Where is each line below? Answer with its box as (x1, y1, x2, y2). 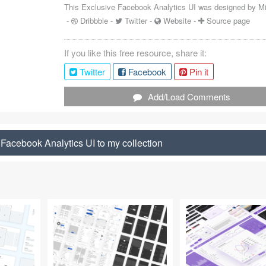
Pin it (187, 65, 209, 78)
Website (163, 15, 192, 26)
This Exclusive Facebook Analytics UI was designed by (64, 1, 256, 12)
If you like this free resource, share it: (64, 46, 207, 59)
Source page (207, 15, 251, 26)
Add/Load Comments (148, 90, 231, 103)
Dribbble (80, 15, 109, 26)
